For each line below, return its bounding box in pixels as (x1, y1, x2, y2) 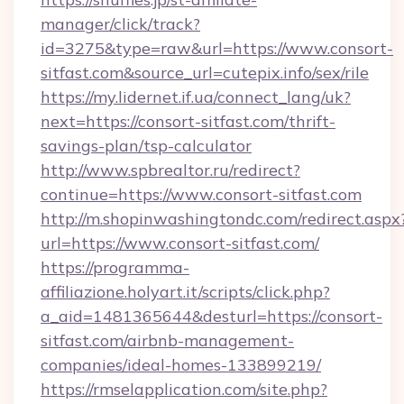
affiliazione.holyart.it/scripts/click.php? (41, 281, 330, 302)
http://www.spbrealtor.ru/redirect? (41, 160, 300, 180)
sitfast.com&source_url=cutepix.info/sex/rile (41, 62, 369, 83)
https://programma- (41, 257, 189, 278)
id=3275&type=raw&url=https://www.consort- (41, 38, 393, 59)
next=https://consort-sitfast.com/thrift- (41, 111, 335, 132)
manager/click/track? (41, 14, 200, 34)
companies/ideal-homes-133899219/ (41, 354, 321, 375)
